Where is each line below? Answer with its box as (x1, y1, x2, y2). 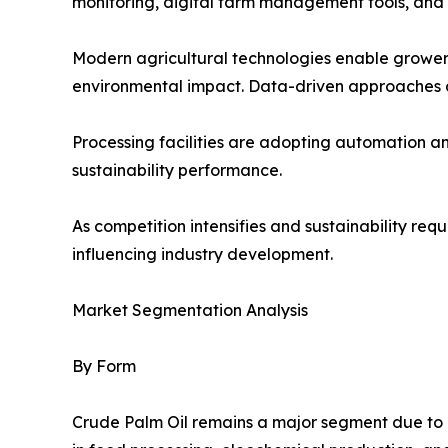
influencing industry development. (72, 243, 333, 264)
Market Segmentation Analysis (72, 299, 308, 320)
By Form (72, 355, 136, 376)
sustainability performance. (72, 159, 282, 180)
